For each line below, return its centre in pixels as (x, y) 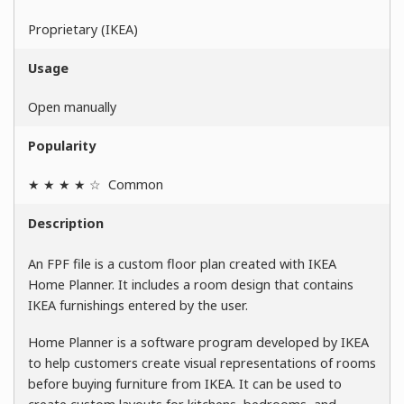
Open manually (72, 107)
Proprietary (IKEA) (83, 30)
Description (66, 224)
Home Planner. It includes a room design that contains (191, 285)
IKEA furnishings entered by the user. (138, 306)
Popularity (62, 146)
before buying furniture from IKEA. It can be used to (185, 383)
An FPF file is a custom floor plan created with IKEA (182, 264)
